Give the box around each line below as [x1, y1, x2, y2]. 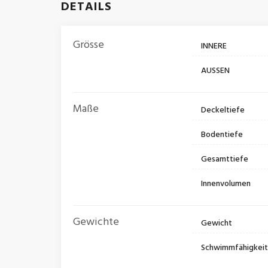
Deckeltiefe [201, 103, 245, 118]
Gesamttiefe [201, 153, 249, 167]
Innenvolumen [201, 177, 251, 191]
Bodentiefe [201, 128, 243, 142]
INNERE [201, 39, 227, 54]
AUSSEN [201, 64, 230, 78]
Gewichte [73, 214, 119, 232]
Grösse [73, 36, 104, 54]
